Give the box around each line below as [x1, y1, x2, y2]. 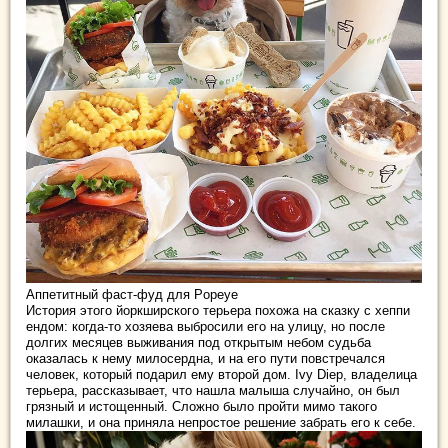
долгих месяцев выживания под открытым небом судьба [26, 335, 371, 351]
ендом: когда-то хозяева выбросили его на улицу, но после [26, 319, 385, 335]
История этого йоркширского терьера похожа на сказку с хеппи [26, 303, 410, 319]
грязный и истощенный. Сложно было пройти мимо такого [26, 399, 377, 415]
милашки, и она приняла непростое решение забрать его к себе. [26, 415, 416, 431]
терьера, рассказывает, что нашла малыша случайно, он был [26, 383, 400, 399]
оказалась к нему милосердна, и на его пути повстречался [26, 351, 385, 367]
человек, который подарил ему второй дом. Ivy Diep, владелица [26, 367, 417, 383]
